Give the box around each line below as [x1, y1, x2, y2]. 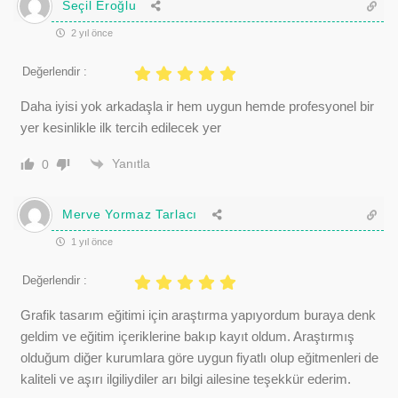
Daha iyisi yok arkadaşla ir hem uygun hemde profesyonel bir [20, 98, 374, 114]
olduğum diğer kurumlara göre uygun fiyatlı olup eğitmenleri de [20, 349, 378, 365]
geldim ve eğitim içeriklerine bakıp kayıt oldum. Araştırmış [20, 328, 354, 344]
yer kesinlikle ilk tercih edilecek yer [20, 119, 221, 135]
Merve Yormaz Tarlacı [62, 207, 197, 221]
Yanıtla [112, 156, 150, 171]
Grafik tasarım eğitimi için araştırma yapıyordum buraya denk [20, 306, 376, 322]
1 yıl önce [68, 235, 113, 247]
